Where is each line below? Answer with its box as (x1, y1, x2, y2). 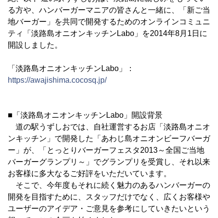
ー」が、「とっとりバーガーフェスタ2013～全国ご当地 (8, 146, 204, 154)
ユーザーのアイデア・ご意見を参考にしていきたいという (8, 204, 210, 213)
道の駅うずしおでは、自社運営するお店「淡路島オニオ (8, 123, 210, 131)
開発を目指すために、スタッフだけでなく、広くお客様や (8, 193, 210, 201)
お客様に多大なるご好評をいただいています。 (8, 169, 171, 178)
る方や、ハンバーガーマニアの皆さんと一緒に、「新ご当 (8, 6, 210, 14)
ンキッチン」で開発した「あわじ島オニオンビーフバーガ (8, 134, 210, 143)
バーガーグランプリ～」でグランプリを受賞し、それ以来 (8, 158, 210, 166)
